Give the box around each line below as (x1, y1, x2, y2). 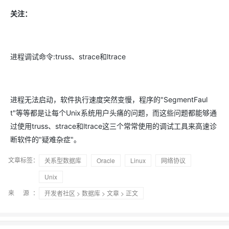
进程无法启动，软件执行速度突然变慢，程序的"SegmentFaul (10, 95, 208, 104)
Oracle (97, 156, 115, 165)
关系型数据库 (44, 156, 81, 165)
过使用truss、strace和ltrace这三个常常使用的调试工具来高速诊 (10, 122, 217, 130)
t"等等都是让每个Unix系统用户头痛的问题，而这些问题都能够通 (10, 108, 217, 117)
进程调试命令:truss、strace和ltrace (10, 52, 126, 61)
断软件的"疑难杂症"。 (10, 135, 81, 144)
